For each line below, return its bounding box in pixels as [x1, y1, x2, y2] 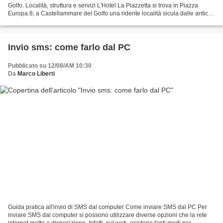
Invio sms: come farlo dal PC [8, 42, 130, 53]
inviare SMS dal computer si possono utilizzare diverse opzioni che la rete [8, 211, 207, 219]
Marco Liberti [17, 70, 55, 78]
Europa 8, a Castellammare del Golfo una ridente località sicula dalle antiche [8, 10, 215, 17]
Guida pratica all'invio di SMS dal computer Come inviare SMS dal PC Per [8, 203, 207, 211]
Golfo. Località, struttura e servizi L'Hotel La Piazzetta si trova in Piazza [8, 2, 198, 9]
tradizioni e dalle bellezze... [8, 18, 82, 25]
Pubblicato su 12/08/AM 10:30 [8, 62, 92, 70]
